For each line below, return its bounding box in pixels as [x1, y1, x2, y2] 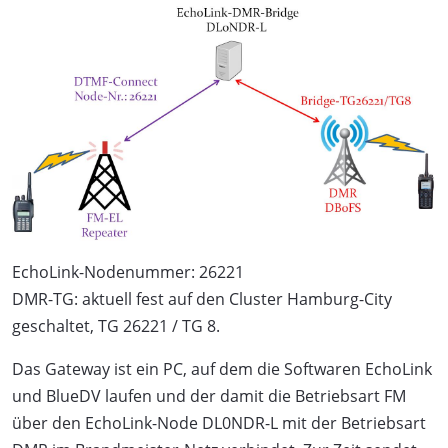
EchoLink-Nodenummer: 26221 [12, 261, 244, 284]
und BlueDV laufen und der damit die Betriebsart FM [12, 385, 406, 408]
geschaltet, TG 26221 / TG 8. [12, 315, 220, 338]
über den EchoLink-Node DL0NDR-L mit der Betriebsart [12, 412, 426, 435]
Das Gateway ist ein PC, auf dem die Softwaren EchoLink [12, 358, 432, 381]
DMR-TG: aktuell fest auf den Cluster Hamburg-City [12, 288, 392, 311]
